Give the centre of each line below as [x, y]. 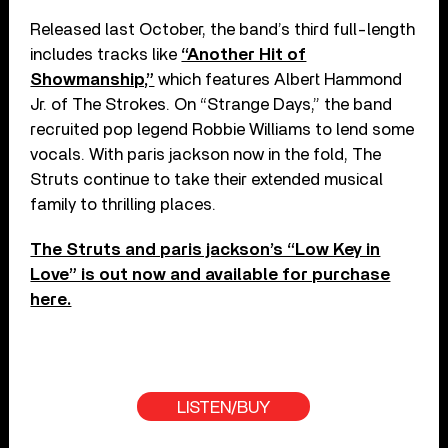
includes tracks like [106, 54]
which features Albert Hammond [278, 79]
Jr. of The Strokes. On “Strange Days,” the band [211, 104]
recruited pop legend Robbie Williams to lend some [222, 129]
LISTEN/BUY [224, 407]
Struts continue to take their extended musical [207, 179]
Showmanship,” [92, 79]
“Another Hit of [244, 54]
